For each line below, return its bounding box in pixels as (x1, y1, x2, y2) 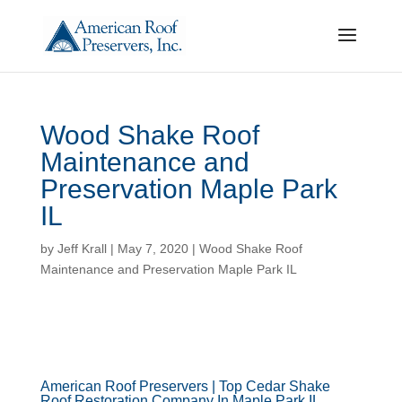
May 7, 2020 (117, 241, 188, 256)
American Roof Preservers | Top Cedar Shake (39, 379, 330, 394)
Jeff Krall (57, 241, 107, 256)
